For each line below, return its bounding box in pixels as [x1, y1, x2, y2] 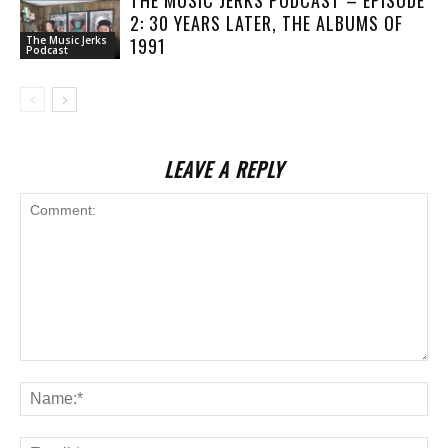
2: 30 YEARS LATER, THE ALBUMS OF [130, 9, 403, 36]
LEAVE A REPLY [164, 153, 284, 184]
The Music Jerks [26, 33, 107, 48]
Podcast [26, 43, 68, 58]
